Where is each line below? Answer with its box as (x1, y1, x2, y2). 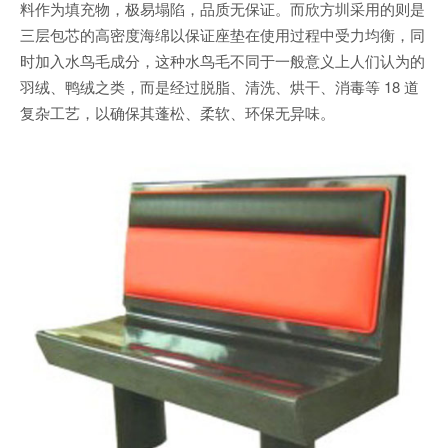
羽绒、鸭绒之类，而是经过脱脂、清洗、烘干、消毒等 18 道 (20, 76, 419, 97)
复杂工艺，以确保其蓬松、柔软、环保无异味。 (20, 102, 335, 123)
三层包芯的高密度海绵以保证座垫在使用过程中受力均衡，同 (20, 24, 425, 45)
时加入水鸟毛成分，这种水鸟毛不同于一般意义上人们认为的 (20, 50, 425, 71)
